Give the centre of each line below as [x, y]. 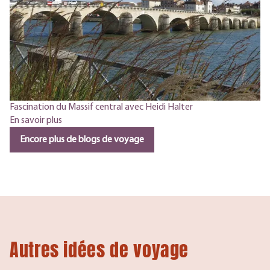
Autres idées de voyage [99, 250]
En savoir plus [36, 121]
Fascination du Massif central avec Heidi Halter [101, 108]
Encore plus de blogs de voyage [82, 140]
